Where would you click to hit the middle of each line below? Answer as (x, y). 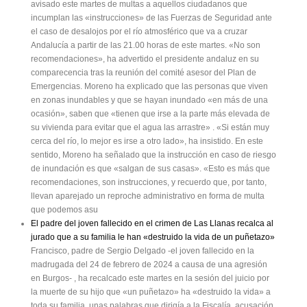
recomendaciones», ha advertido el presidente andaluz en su (145, 59)
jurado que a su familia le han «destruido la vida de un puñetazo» (153, 237)
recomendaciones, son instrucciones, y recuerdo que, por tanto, (149, 183)
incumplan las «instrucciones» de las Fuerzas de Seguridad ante (151, 18)
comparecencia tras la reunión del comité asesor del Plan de (144, 73)
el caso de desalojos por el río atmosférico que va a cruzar (139, 32)
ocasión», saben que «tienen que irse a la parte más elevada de (150, 114)
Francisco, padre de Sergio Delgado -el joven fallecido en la (143, 251)
